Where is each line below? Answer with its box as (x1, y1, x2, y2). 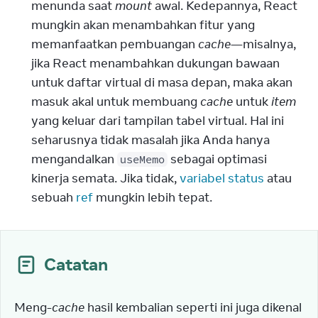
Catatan (44, 253, 108, 275)
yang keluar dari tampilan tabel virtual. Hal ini (31, 113, 284, 128)
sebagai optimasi (168, 151, 267, 167)
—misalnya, (231, 36, 296, 52)
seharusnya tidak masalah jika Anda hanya (31, 132, 270, 148)
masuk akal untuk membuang (31, 94, 200, 109)
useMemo (120, 153, 165, 166)
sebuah (31, 190, 76, 205)
